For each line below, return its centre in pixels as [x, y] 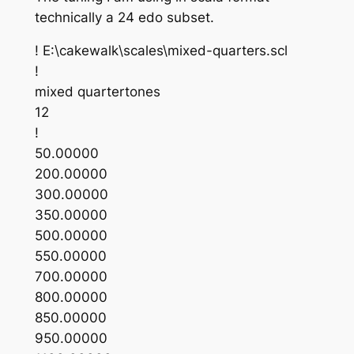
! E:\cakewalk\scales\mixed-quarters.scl [161, 51]
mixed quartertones [97, 92]
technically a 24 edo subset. [124, 17]
